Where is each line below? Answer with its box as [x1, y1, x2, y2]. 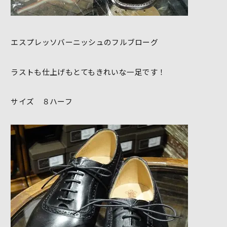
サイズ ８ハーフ [11, 96, 72, 107]
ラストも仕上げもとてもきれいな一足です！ [11, 66, 166, 77]
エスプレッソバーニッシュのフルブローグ [11, 36, 159, 48]
